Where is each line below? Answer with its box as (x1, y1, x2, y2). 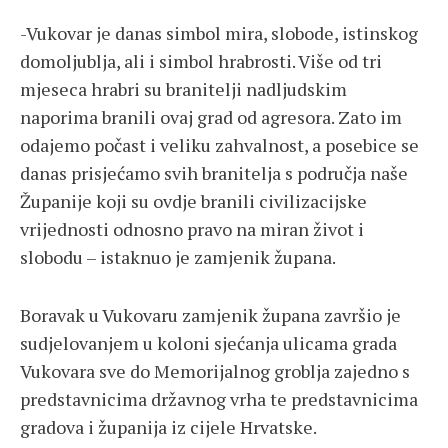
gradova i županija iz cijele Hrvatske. (20, 415, 317, 440)
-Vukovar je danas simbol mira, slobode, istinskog (20, 21, 418, 46)
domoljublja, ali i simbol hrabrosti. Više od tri (20, 49, 382, 74)
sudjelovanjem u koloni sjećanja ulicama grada (20, 331, 397, 356)
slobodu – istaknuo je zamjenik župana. (20, 245, 336, 270)
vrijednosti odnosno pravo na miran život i (20, 217, 364, 242)
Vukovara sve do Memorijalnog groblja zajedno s (20, 359, 410, 384)
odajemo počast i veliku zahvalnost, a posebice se (20, 133, 419, 158)
